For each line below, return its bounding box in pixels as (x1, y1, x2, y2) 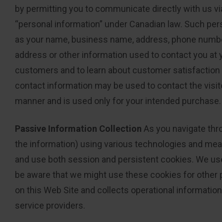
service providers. (15, 200, 85, 211)
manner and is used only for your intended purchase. (15, 95, 221, 106)
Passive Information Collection (15, 123, 142, 134)
